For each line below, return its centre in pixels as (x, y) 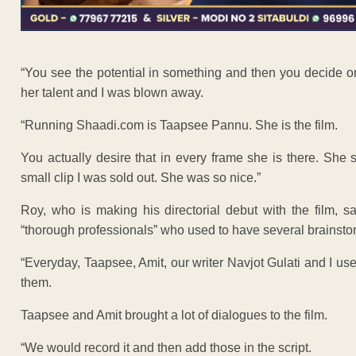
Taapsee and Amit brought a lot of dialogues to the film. (174, 315)
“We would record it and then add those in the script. (166, 347)
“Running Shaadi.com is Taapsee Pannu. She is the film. (179, 125)
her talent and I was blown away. (112, 92)
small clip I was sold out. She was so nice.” (141, 177)
